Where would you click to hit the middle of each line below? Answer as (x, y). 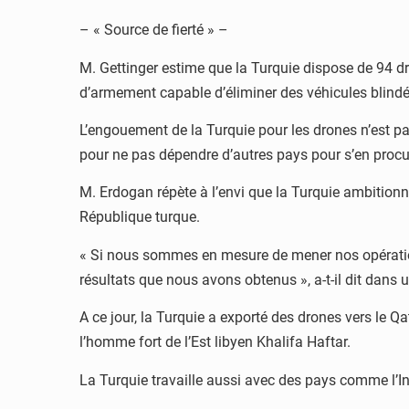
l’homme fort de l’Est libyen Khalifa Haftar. (215, 342)
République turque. (140, 217)
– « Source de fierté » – (154, 30)
